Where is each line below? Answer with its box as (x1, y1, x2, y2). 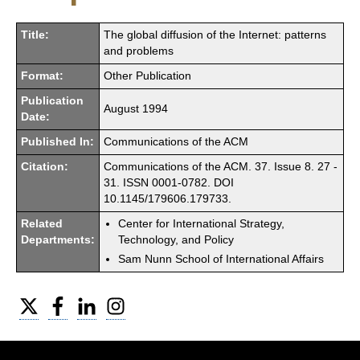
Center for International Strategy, (118, 217, 284, 230)
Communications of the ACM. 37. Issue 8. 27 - (104, 160, 337, 173)
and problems (104, 44, 174, 57)
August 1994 (104, 102, 168, 115)
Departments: (21, 233, 95, 246)
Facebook (67, 294, 119, 309)
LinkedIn (96, 294, 139, 309)
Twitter (39, 294, 76, 309)
